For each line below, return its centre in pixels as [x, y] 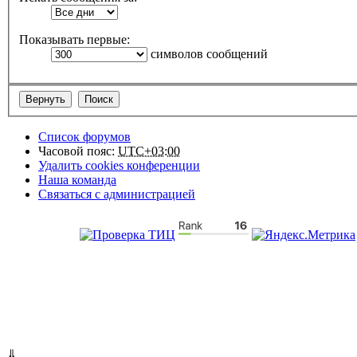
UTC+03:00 [149, 151]
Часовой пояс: [78, 151]
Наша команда [77, 179]
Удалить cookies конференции [119, 165]
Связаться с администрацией [117, 194]
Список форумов [84, 136]
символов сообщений [208, 54]
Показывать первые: [75, 40]
